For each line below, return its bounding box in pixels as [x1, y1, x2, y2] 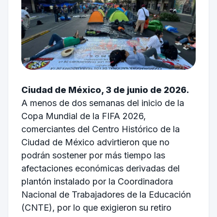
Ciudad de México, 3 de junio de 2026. [21, 84, 189, 95]
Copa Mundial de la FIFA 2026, [21, 110, 146, 121]
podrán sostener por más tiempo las [21, 150, 165, 160]
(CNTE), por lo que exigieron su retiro [21, 202, 171, 213]
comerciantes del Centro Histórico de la [21, 124, 180, 134]
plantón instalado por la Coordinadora [21, 176, 173, 186]
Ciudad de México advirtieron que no [21, 137, 170, 147]
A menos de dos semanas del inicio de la [21, 97, 184, 108]
